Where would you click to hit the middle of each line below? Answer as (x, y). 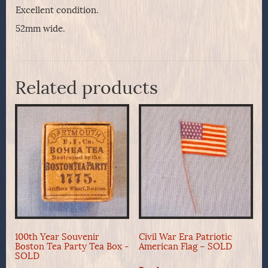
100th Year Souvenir (57, 237)
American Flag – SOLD (185, 247)
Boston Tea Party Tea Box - (72, 247)
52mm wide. (40, 29)
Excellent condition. (57, 10)
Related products (86, 88)
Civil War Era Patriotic (185, 237)
